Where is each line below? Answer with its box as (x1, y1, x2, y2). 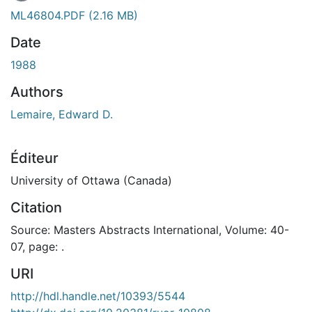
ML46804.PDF (10, 8, 88, 22)
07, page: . (10, 239, 64, 253)
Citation (10, 198, 62, 216)
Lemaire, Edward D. (10, 107, 113, 121)
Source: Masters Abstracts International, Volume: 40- (10, 222, 289, 237)
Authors (10, 83, 63, 100)
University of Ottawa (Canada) (10, 173, 172, 187)
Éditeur (10, 149, 58, 166)
